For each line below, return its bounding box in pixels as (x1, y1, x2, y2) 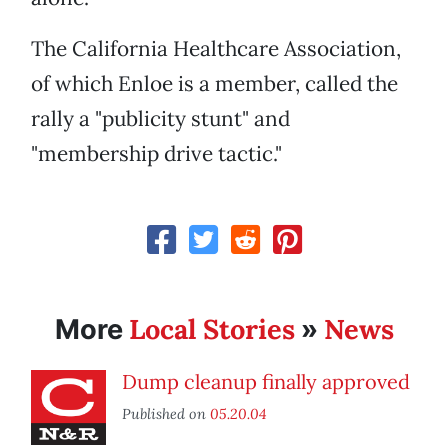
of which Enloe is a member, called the (31, 70, 398, 98)
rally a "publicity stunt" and (31, 105, 290, 133)
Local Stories (128, 312, 295, 347)
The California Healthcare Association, (31, 35, 401, 63)
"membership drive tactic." (31, 140, 282, 168)
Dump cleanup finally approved (122, 369, 410, 395)
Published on (122, 404, 210, 424)
